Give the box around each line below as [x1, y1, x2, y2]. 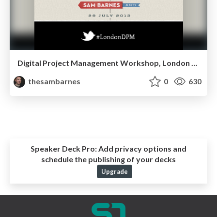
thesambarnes [27, 76, 81, 86]
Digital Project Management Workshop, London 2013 [191, 58, 197, 67]
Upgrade [101, 168, 128, 176]
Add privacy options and [97, 144, 186, 154]
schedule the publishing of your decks [41, 155, 176, 164]
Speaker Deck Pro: [31, 144, 97, 154]
